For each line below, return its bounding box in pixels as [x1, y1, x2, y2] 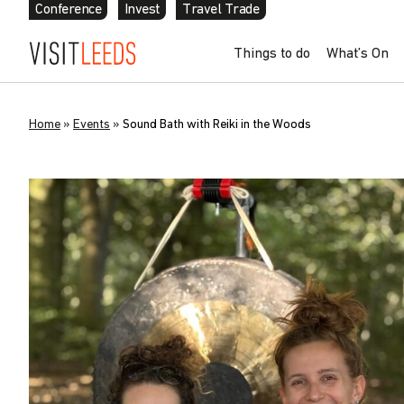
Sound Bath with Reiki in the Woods [123, 117, 311, 132]
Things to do [233, 46, 310, 61]
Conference [35, 2, 102, 17]
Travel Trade [182, 2, 260, 17]
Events [73, 117, 110, 132]
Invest [124, 2, 160, 17]
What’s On [326, 46, 389, 61]
